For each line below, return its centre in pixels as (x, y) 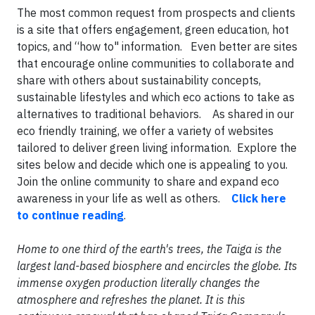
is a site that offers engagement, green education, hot (153, 30)
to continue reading (70, 215)
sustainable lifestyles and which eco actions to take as (156, 97)
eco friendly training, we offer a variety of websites (145, 131)
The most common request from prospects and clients (156, 13)
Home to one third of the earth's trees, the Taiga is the (149, 249)
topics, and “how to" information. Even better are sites (157, 46)
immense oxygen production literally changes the (138, 283)
